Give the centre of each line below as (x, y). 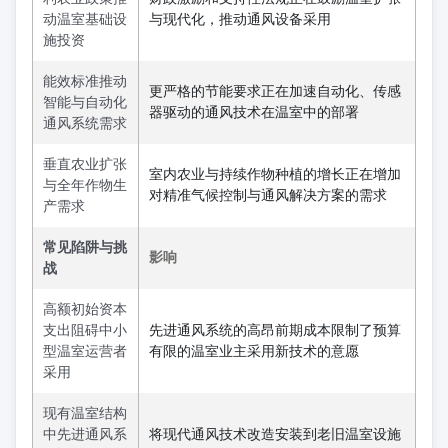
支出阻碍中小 (85, 330)
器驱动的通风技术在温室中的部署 (254, 112)
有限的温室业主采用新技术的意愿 (254, 351)
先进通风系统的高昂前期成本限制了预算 (275, 330)
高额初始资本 (85, 309)
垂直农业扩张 (85, 164)
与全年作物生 (85, 185)
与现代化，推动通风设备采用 (240, 19)
